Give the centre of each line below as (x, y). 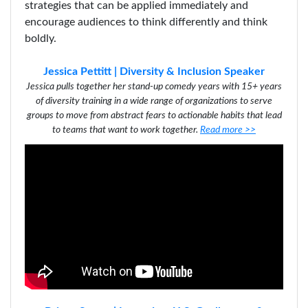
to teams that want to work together (124, 130)
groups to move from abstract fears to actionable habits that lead (154, 115)
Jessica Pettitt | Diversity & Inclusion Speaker (154, 71)
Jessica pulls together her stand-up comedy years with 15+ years (154, 87)
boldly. (41, 38)
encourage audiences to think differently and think (146, 22)
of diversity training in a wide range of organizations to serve (154, 101)
